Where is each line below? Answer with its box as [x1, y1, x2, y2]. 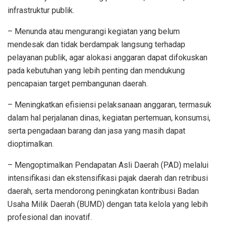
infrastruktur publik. [8, 6, 74, 16]
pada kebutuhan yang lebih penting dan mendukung [8, 66, 185, 76]
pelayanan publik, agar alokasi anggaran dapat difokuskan [8, 53, 207, 63]
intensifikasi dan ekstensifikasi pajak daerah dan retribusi [8, 173, 208, 183]
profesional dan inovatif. [8, 212, 92, 222]
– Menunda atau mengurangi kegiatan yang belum [8, 27, 180, 37]
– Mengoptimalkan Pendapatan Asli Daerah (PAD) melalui [8, 160, 208, 170]
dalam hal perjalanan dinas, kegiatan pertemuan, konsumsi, [8, 113, 210, 123]
